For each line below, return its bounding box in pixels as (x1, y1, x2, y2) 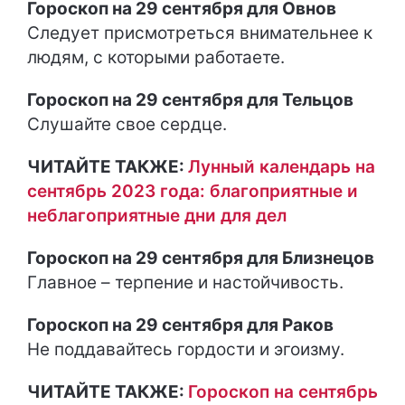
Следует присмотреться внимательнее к (27, 23, 372, 43)
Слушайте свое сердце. (27, 114, 227, 135)
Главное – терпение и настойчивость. (27, 272, 344, 293)
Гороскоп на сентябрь (188, 381, 378, 402)
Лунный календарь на (188, 156, 375, 177)
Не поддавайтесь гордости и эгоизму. (27, 339, 344, 360)
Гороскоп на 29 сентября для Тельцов (27, 89, 353, 110)
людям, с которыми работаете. (27, 47, 285, 68)
